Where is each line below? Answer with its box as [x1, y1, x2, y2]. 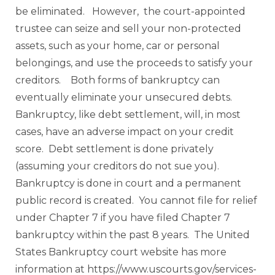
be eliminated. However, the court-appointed [15, 6, 246, 18]
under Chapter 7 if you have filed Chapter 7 [15, 212, 230, 224]
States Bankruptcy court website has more [15, 246, 227, 258]
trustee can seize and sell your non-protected [15, 23, 241, 35]
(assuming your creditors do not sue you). [15, 160, 222, 172]
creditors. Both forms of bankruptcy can [15, 74, 220, 87]
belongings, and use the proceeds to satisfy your [15, 57, 253, 69]
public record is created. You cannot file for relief [15, 195, 257, 207]
